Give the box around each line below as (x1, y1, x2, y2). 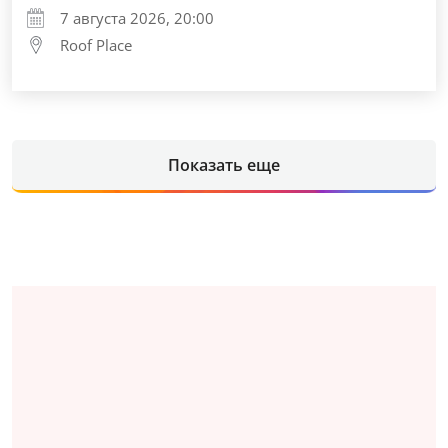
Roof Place (60, 34, 132, 55)
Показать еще (168, 153, 280, 176)
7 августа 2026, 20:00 (60, 7, 214, 28)
